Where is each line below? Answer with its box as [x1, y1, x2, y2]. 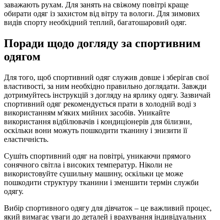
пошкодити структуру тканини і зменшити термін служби [4, 178, 199, 187]
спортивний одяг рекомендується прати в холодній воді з [4, 100, 196, 109]
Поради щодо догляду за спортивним [4, 37, 200, 50]
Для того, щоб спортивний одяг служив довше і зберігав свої [4, 73, 209, 82]
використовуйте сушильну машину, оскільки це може [4, 169, 183, 178]
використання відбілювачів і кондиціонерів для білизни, [4, 117, 192, 126]
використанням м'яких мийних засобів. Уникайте [4, 109, 170, 117]
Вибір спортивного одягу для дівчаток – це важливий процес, [4, 204, 212, 213]
